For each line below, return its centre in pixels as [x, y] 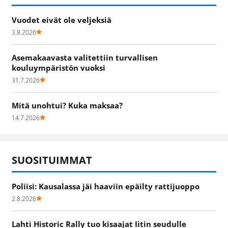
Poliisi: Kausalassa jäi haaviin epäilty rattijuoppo [106, 186]
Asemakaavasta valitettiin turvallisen [85, 57]
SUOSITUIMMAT [52, 160]
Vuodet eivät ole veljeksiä [62, 20]
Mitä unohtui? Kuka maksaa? [67, 105]
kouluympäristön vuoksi [59, 67]
